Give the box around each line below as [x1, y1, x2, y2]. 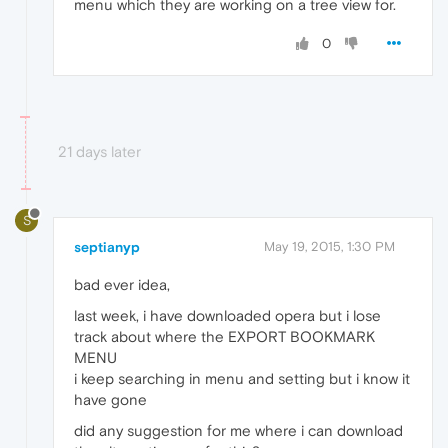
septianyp [74, 238, 140, 255]
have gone [74, 390, 147, 408]
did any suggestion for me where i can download [74, 421, 403, 439]
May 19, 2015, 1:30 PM [264, 238, 395, 254]
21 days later [58, 142, 141, 160]
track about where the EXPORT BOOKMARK [74, 327, 375, 345]
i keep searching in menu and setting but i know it [74, 369, 410, 387]
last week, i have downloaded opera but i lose [74, 306, 381, 324]
